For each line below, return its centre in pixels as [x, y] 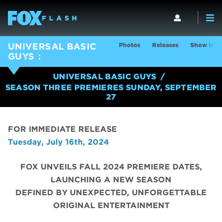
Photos [130, 45]
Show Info [206, 45]
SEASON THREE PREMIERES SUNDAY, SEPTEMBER [111, 88]
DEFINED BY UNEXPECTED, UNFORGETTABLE [111, 193]
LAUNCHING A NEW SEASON [111, 180]
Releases [165, 45]
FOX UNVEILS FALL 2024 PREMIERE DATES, [111, 167]
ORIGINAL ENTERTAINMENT [111, 206]
